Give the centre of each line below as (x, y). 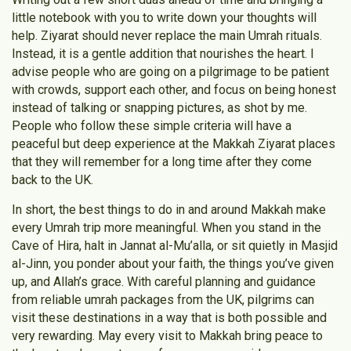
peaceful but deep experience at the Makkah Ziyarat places (174, 144)
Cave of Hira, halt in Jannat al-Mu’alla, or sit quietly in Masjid (175, 245)
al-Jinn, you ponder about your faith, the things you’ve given (173, 263)
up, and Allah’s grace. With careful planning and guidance (164, 281)
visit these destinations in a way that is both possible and (169, 317)
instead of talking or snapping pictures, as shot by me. (159, 108)
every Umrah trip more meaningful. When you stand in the (166, 227)
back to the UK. (52, 180)
